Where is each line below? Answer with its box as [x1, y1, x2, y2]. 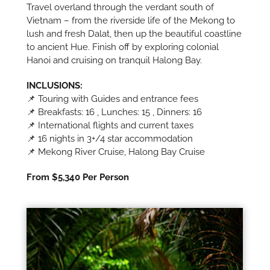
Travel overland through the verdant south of [27, 2, 215, 13]
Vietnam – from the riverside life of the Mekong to [27, 15, 236, 27]
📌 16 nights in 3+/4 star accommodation [27, 133, 193, 145]
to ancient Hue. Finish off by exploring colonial [27, 42, 219, 53]
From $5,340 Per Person [27, 172, 130, 183]
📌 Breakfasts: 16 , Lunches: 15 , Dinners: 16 [27, 107, 202, 118]
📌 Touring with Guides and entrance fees [27, 93, 199, 105]
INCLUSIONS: [27, 80, 83, 92]
